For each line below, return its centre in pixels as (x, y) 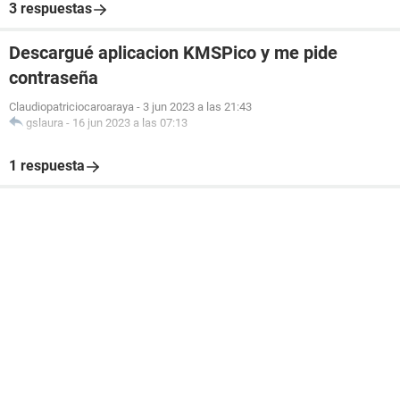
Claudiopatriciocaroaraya (71, 107)
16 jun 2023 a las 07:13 (130, 123)
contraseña (54, 78)
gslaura (45, 123)
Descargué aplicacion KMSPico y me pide (173, 53)
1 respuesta (47, 166)
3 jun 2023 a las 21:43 (197, 107)
